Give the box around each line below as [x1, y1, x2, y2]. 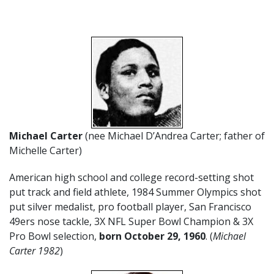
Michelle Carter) [9, 144, 82, 157]
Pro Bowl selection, [9, 229, 99, 243]
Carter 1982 [9, 244, 60, 257]
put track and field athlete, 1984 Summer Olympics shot [9, 185, 261, 199]
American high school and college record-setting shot [9, 171, 254, 184]
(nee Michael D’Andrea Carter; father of [83, 129, 265, 143]
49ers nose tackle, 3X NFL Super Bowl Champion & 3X [9, 215, 253, 228]
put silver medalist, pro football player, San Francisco [9, 200, 251, 213]
